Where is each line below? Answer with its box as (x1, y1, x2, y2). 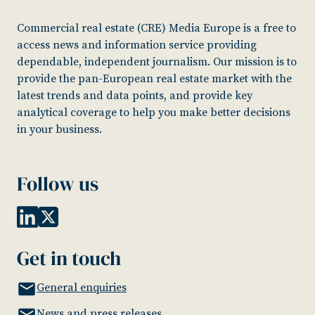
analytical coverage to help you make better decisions (17, 105, 290, 120)
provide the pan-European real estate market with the (17, 72, 292, 86)
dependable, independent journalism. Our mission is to (17, 55, 297, 70)
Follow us (17, 170, 98, 198)
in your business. (17, 122, 102, 137)
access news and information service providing (17, 38, 257, 53)
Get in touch (17, 244, 121, 271)
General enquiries (37, 280, 127, 295)
